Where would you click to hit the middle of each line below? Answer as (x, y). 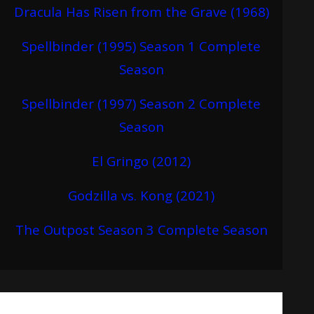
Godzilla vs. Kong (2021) (142, 195)
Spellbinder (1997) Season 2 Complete (142, 103)
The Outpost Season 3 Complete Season (141, 229)
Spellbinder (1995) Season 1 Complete (142, 46)
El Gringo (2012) (142, 161)
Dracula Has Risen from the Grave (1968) (141, 11)
